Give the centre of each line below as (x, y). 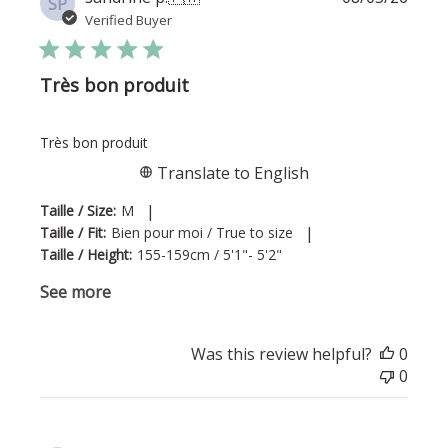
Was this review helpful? (281, 354)
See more (76, 292)
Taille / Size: (78, 211)
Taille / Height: (86, 255)
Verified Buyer (129, 20)
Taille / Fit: (73, 233)
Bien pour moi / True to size (202, 233)
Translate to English (231, 173)
